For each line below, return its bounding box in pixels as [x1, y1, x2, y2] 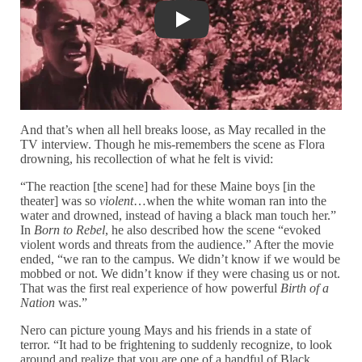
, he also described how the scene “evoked [105, 223, 322, 238]
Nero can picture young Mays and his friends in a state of [20, 323, 312, 338]
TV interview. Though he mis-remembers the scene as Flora [20, 137, 326, 152]
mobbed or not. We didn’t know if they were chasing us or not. [20, 267, 341, 281]
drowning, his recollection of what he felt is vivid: [20, 152, 280, 166]
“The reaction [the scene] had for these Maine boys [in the [20, 179, 316, 194]
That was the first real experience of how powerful [20, 281, 281, 296]
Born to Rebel [34, 223, 106, 238]
